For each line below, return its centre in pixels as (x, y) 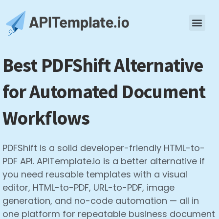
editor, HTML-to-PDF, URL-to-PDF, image (88, 187)
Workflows (46, 118)
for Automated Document (104, 92)
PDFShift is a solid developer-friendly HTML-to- (104, 148)
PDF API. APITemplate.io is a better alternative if (104, 161)
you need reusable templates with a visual (95, 174)
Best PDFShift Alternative (103, 65)
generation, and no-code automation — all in (101, 201)
